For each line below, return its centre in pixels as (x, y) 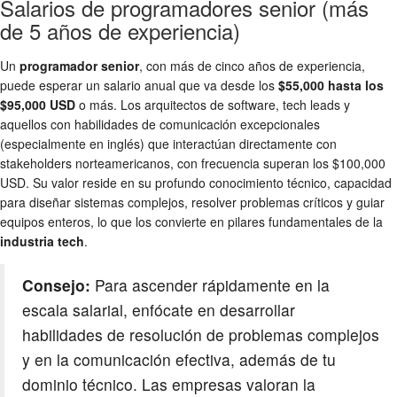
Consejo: (56, 284)
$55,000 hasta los (331, 85)
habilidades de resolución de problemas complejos (201, 334)
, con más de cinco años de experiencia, (252, 65)
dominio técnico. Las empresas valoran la (169, 384)
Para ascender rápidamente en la (210, 284)
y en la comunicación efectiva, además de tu (179, 359)
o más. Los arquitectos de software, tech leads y (213, 104)
